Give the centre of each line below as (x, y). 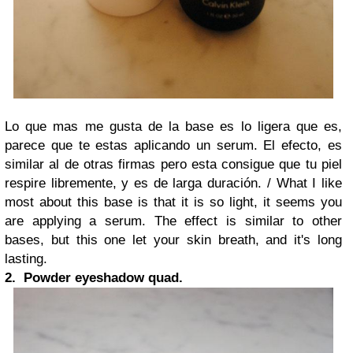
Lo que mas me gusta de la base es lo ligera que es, (173, 126)
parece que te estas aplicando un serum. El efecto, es (173, 145)
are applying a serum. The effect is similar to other (173, 221)
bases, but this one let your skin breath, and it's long (173, 240)
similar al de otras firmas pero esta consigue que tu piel (173, 164)
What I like (309, 183)
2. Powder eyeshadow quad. (94, 277)
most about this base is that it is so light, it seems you (173, 202)
